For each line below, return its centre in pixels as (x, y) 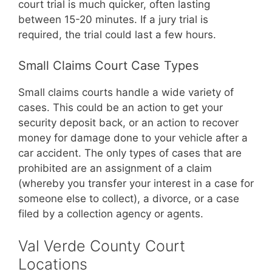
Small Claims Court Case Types (108, 65)
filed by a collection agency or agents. (111, 213)
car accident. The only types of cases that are (130, 153)
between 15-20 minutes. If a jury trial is (113, 20)
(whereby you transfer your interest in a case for (136, 183)
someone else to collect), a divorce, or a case (129, 198)
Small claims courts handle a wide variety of (126, 92)
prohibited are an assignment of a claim (115, 168)
